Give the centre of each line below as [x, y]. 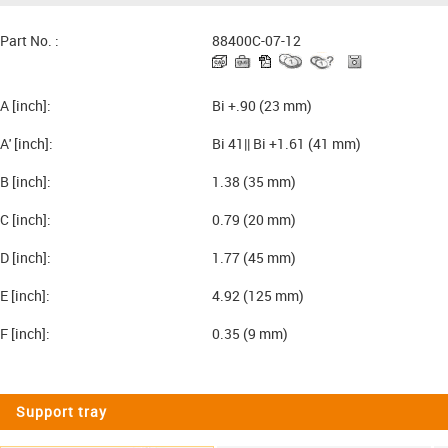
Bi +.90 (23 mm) [261, 105]
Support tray [61, 411]
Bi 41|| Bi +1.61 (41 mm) [286, 143]
